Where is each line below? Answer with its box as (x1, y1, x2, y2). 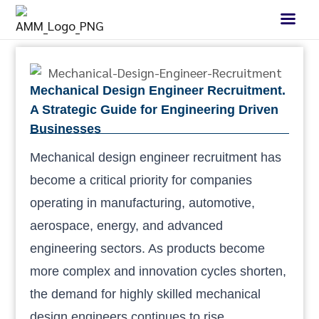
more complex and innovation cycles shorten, (30, 263, 287, 278)
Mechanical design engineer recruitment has (30, 150, 282, 164)
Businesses (30, 121, 102, 136)
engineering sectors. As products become (30, 241, 266, 256)
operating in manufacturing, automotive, (30, 195, 256, 210)
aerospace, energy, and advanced (30, 218, 224, 233)
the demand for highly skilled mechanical (30, 286, 261, 301)
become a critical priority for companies (30, 172, 253, 187)
